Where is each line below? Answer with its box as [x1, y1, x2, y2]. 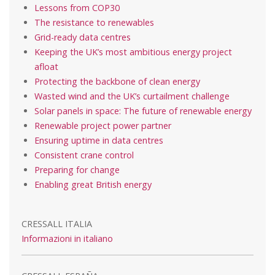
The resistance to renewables [34, 16, 154, 28]
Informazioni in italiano [21, 232, 113, 244]
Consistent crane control [34, 149, 134, 161]
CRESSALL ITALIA [21, 217, 92, 230]
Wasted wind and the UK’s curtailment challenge [34, 90, 230, 102]
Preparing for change [34, 163, 120, 176]
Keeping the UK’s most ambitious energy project [34, 45, 232, 58]
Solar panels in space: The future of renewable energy [34, 104, 252, 117]
